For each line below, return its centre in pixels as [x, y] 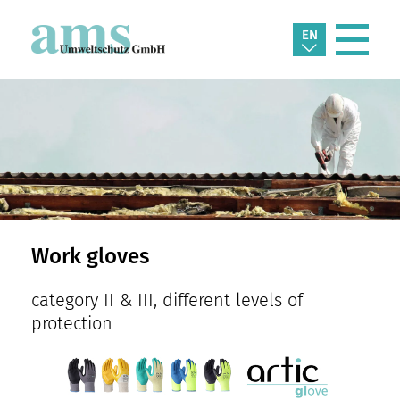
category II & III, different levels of [167, 300]
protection [72, 324]
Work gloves [90, 257]
